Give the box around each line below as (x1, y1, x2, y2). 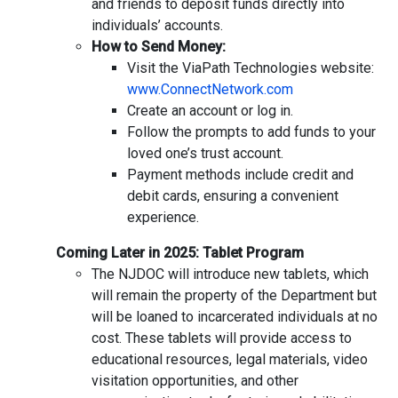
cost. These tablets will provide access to (92, 329, 352, 346)
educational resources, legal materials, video (92, 350, 368, 368)
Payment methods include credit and (127, 165, 354, 183)
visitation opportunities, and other (92, 371, 298, 389)
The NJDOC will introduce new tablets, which (92, 265, 369, 283)
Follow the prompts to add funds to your (127, 123, 376, 140)
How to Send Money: (92, 37, 226, 55)
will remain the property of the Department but (92, 286, 377, 304)
